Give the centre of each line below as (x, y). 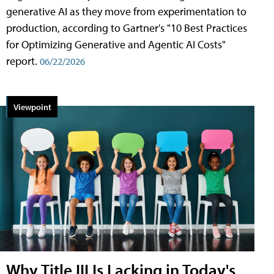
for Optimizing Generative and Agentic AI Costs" (116, 45)
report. (23, 61)
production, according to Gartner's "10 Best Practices (127, 28)
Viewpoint (32, 107)
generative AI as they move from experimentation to (126, 12)
